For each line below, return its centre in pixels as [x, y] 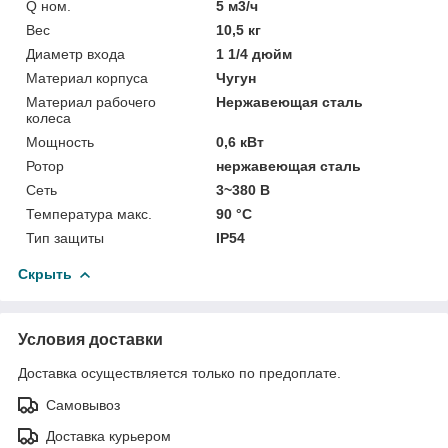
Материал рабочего [91, 101]
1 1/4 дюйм [254, 53]
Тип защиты [65, 237]
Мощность [60, 141]
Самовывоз [83, 404]
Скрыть [45, 273]
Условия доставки [90, 339]
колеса [48, 117]
